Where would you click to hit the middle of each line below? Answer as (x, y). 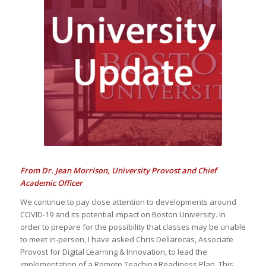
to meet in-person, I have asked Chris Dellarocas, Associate (126, 240)
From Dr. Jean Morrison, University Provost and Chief (118, 171)
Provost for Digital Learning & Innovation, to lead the (113, 252)
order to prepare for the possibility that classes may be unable (133, 227)
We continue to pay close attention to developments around (128, 202)
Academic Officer (51, 183)
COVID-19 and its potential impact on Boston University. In (123, 215)
